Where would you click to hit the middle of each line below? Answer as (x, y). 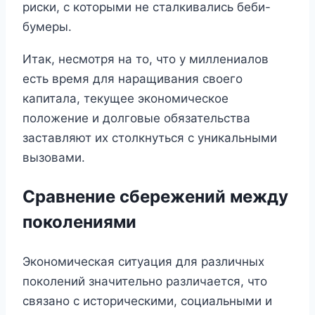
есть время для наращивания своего (133, 78)
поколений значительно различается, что (145, 281)
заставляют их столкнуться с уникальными (150, 137)
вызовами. (54, 157)
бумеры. (47, 26)
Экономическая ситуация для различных (143, 261)
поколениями (79, 221)
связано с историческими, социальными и (147, 301)
